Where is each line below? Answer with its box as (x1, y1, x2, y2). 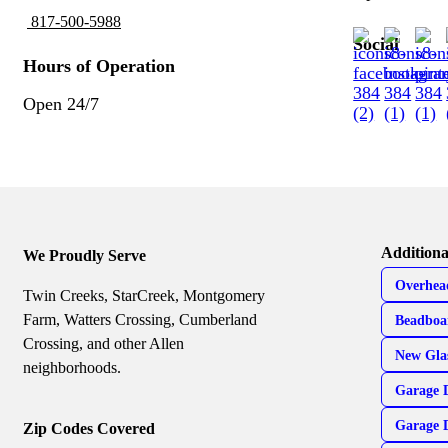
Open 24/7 (23, 93, 99, 114)
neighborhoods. (23, 358, 121, 376)
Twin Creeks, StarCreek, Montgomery (23, 286, 265, 304)
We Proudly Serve (23, 246, 146, 264)
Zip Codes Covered (23, 419, 155, 437)
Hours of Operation (23, 55, 175, 76)
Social (353, 33, 400, 54)
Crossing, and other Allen (23, 334, 184, 352)
